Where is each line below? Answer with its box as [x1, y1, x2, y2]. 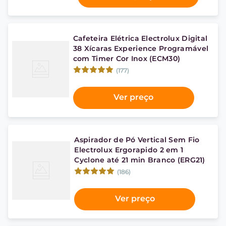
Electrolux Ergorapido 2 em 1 [74, 145, 184, 154]
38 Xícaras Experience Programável [73, 44, 209, 53]
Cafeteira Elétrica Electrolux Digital [73, 34, 208, 43]
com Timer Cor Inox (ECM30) [73, 54, 181, 63]
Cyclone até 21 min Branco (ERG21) [74, 155, 205, 164]
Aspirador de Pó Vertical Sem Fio [74, 135, 200, 144]
